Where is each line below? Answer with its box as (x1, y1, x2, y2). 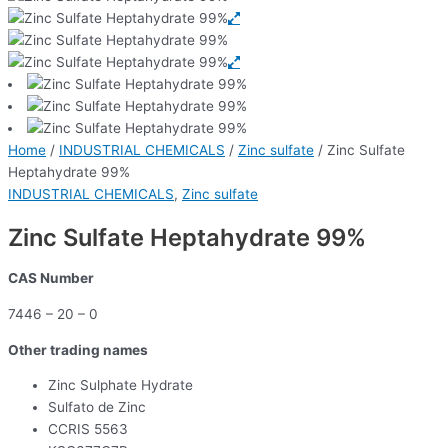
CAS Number (8, 270, 94, 287)
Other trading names (8, 341, 148, 358)
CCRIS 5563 (48, 421, 128, 438)
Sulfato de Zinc (48, 399, 146, 416)
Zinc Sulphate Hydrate (48, 377, 193, 394)
